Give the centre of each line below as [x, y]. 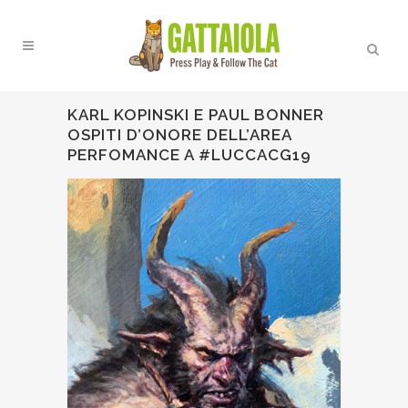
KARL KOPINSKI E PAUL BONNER [196, 115]
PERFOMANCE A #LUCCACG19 [189, 155]
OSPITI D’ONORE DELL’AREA [179, 135]
